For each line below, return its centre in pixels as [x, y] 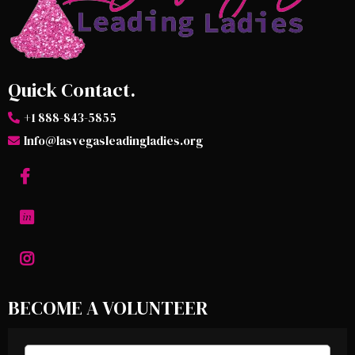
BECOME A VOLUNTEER [108, 308]
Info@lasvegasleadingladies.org [113, 141]
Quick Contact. [72, 90]
